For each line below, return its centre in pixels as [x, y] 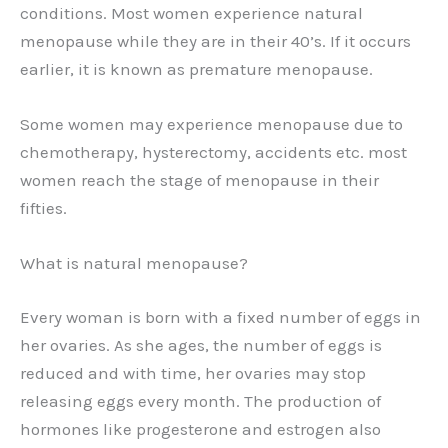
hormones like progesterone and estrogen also [200, 428]
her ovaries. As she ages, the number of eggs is [201, 344]
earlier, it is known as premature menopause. [196, 68]
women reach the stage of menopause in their [199, 180]
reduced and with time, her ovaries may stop [193, 372]
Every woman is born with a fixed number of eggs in [220, 316]
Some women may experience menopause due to [211, 124]
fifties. [43, 208]
